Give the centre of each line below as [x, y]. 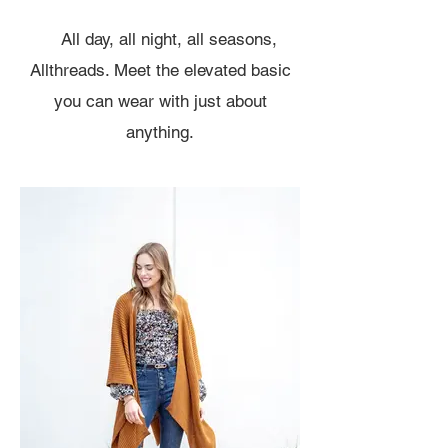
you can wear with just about [160, 101]
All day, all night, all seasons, [169, 39]
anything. [160, 132]
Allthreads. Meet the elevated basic [160, 70]
